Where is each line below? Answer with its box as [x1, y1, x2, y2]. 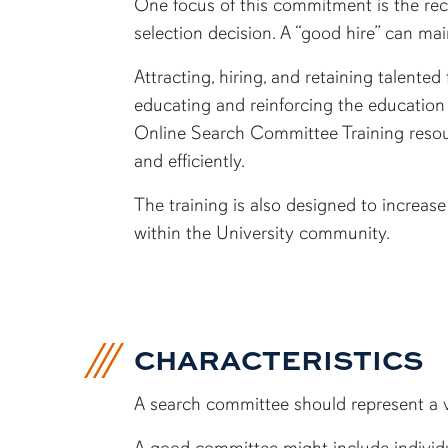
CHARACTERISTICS [134, 339, 424, 380]
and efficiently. [134, 148, 246, 173]
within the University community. [134, 220, 391, 245]
